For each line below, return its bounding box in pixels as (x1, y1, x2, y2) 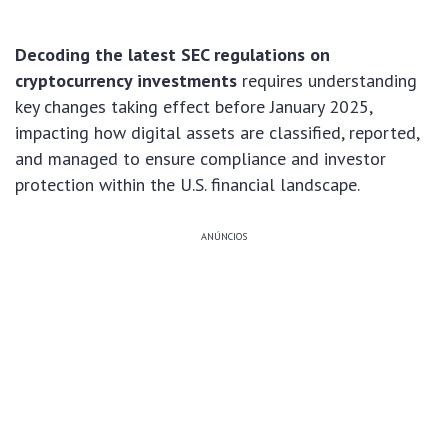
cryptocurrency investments (15, 69, 237, 93)
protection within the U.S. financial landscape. (15, 173, 360, 197)
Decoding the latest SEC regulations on (15, 43, 330, 67)
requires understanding (237, 69, 417, 93)
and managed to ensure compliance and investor (15, 147, 386, 171)
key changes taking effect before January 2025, (15, 95, 372, 119)
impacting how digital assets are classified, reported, (15, 121, 419, 145)
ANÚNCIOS (201, 230, 247, 244)
